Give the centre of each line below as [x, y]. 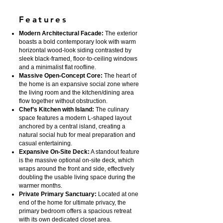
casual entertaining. [46, 143]
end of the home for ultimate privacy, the [72, 203]
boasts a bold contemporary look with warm [77, 42]
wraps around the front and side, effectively [77, 169]
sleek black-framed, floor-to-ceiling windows [78, 59]
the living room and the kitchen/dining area [76, 93]
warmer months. [41, 186]
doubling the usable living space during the [77, 177]
